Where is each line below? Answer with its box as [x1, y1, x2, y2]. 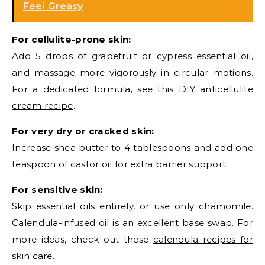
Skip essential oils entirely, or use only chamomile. [12, 201, 253, 212]
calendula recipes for [153, 234, 253, 245]
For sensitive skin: [12, 184, 103, 196]
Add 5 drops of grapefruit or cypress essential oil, [12, 50, 253, 62]
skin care [12, 250, 53, 262]
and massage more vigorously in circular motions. [12, 67, 253, 79]
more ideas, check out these [12, 234, 153, 245]
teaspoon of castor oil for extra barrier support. [12, 159, 228, 170]
